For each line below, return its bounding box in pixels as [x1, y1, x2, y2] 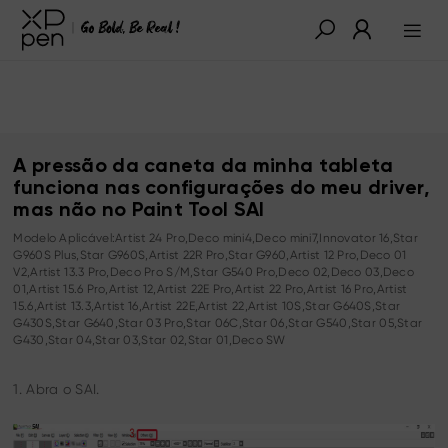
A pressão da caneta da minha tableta [13, 156, 394, 177]
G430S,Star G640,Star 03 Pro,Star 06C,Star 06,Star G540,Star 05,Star [13, 315, 423, 330]
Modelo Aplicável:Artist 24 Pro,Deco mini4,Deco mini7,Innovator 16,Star [13, 230, 419, 245]
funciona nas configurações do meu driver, [13, 178, 430, 199]
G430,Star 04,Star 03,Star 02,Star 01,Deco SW [13, 332, 286, 347]
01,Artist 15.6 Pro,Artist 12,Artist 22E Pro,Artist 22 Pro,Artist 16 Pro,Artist [13, 281, 408, 296]
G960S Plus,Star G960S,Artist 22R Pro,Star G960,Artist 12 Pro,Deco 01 [13, 247, 407, 262]
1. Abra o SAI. [13, 380, 100, 397]
